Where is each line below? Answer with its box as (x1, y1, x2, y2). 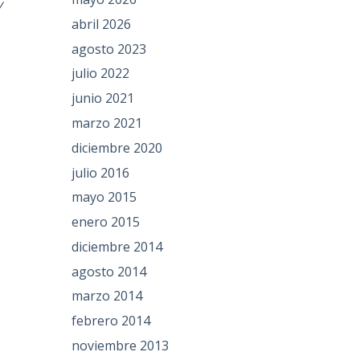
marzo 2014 (72, 287, 143, 305)
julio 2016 (72, 163, 130, 182)
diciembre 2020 (72, 138, 163, 157)
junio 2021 (72, 89, 135, 108)
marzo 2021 (72, 113, 143, 132)
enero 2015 (72, 213, 141, 231)
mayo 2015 (72, 188, 137, 207)
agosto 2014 (72, 262, 147, 280)
